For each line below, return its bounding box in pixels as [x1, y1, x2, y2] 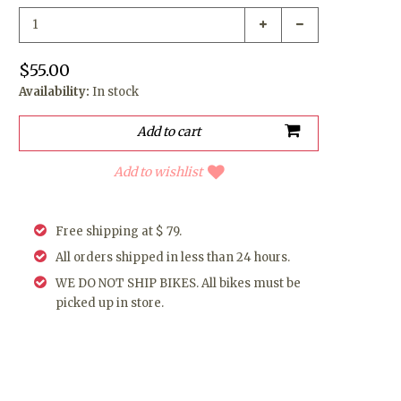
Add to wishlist [113, 163, 202, 180]
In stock [92, 83, 140, 99]
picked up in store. [55, 294, 165, 311]
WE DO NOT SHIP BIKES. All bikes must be [55, 275, 302, 291]
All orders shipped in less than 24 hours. [55, 249, 291, 265]
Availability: [19, 83, 90, 99]
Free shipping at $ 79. [55, 223, 183, 239]
